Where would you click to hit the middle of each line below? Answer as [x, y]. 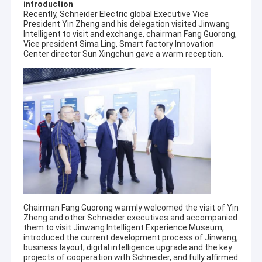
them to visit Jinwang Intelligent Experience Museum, [123, 227]
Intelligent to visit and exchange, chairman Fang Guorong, [130, 34]
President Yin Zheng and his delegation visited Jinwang [126, 24]
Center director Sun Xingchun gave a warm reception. [123, 54]
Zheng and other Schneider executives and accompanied [130, 217]
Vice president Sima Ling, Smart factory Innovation [118, 44]
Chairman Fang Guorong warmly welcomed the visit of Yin [131, 207]
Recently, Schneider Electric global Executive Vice [116, 14]
